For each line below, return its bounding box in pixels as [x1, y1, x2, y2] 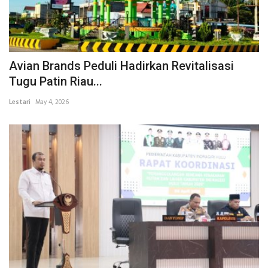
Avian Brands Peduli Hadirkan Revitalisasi [9, 58, 234, 73]
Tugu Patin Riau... [9, 74, 102, 89]
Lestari [9, 96, 31, 108]
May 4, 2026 [35, 96, 69, 108]
